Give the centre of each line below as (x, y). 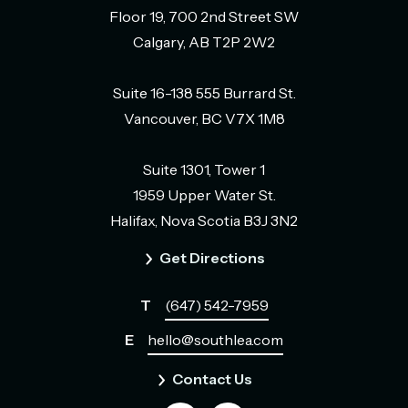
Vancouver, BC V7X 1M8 (204, 118)
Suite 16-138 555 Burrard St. (204, 93)
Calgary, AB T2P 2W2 (204, 42)
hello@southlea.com (215, 340)
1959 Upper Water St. (204, 195)
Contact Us (212, 379)
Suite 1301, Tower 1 (204, 169)
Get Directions (212, 258)
